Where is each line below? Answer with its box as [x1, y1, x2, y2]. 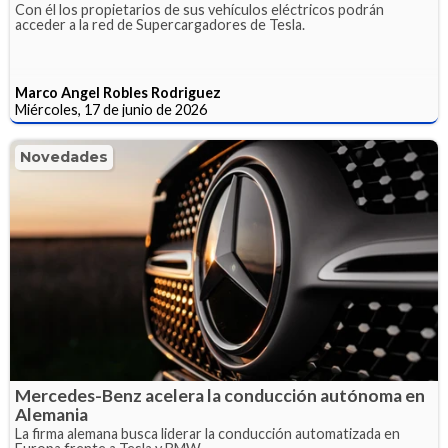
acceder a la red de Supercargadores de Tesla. [15, 16, 305, 34]
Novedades [20, 148, 108, 167]
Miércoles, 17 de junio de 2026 [15, 101, 207, 119]
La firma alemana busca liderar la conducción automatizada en [15, 424, 400, 442]
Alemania [15, 403, 88, 425]
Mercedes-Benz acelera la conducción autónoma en [15, 384, 425, 406]
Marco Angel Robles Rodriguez [15, 84, 221, 102]
